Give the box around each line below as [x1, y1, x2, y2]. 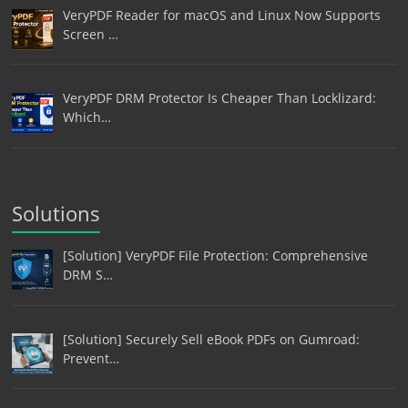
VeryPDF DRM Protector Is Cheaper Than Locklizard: [62, 89, 376, 107]
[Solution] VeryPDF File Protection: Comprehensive [62, 247, 368, 265]
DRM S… [62, 266, 113, 284]
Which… [62, 108, 111, 127]
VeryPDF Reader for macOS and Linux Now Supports [62, 5, 381, 24]
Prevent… [62, 349, 119, 367]
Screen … [62, 25, 118, 43]
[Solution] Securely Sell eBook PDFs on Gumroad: [62, 330, 360, 348]
